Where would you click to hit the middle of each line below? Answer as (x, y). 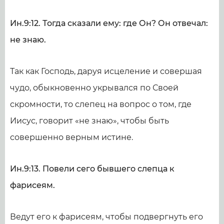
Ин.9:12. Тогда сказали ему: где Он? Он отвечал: (109, 23)
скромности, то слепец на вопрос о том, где (101, 104)
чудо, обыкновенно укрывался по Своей (94, 88)
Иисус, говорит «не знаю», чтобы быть (89, 121)
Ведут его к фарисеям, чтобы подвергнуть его (106, 217)
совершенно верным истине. (71, 137)
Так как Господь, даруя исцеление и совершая (106, 71)
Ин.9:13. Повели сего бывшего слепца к (92, 169)
